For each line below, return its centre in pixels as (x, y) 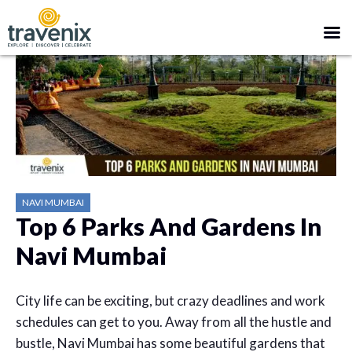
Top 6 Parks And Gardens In (169, 226)
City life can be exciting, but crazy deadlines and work (170, 301)
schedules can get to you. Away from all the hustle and (174, 322)
